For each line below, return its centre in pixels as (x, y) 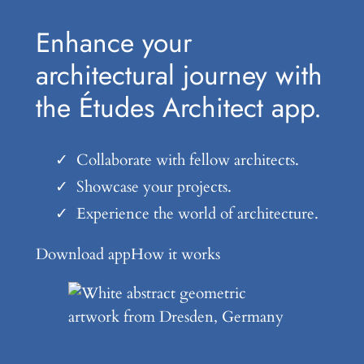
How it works (175, 254)
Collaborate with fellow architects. (187, 160)
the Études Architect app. (178, 108)
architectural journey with (179, 76)
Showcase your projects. (154, 186)
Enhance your (113, 43)
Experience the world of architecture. (197, 213)
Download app (83, 254)
